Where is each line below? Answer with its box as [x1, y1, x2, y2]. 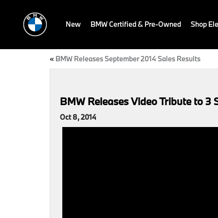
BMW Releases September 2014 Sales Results [55, 54, 200, 63]
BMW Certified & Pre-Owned [91, 19, 181, 29]
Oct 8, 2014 [60, 112, 96, 122]
